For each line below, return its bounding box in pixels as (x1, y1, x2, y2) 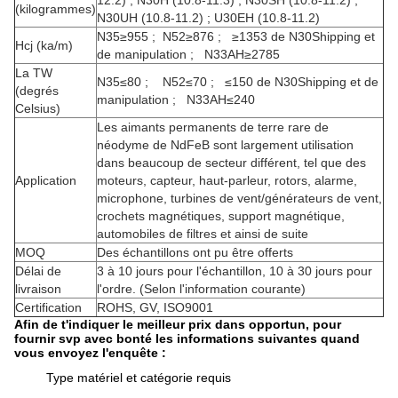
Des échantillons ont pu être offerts (97, 245, 293, 259)
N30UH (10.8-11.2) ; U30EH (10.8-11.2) (97, 11, 320, 25)
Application (15, 173, 76, 187)
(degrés (15, 84, 59, 98)
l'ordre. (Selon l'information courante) (97, 282, 306, 296)
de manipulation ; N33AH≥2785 (97, 47, 280, 61)
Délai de (15, 264, 61, 278)
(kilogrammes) (15, 2, 96, 16)
